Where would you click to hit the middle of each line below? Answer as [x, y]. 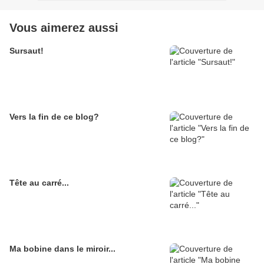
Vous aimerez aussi [64, 28]
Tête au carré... [39, 183]
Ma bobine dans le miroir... [62, 249]
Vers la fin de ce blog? [54, 117]
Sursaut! [27, 51]
